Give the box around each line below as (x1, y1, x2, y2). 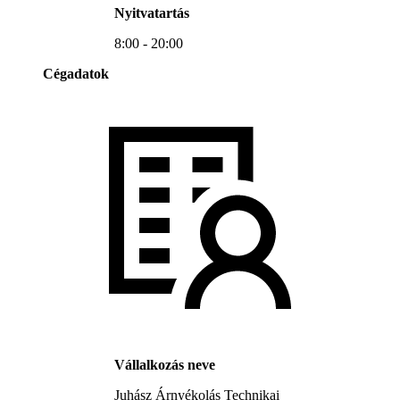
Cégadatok (43, 66, 109, 82)
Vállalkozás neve (114, 357, 215, 373)
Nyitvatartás (114, 5, 189, 21)
